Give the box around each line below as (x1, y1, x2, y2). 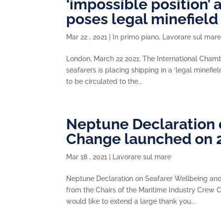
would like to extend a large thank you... (66, 197, 196, 205)
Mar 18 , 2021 (66, 153, 108, 161)
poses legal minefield (66, 10, 219, 28)
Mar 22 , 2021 (66, 33, 108, 41)
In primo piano (112, 33, 159, 41)
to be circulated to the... (66, 77, 143, 85)
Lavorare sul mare (112, 153, 172, 161)
